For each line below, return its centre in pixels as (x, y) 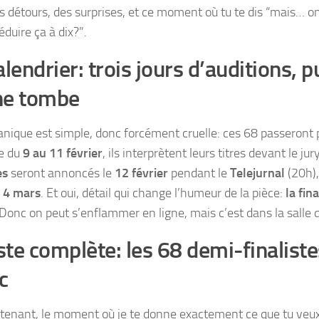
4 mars (22, 193)
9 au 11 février (63, 153)
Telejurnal (257, 173)
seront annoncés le (61, 173)
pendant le (199, 173)
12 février (141, 173)
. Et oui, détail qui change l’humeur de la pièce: (163, 193)
